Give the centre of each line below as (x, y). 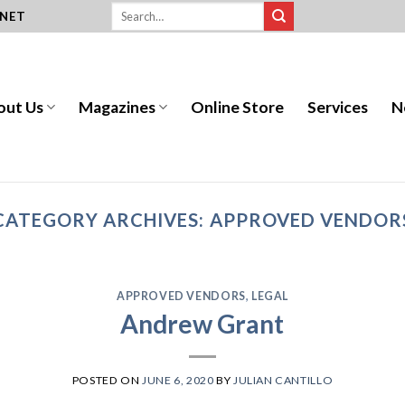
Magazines (118, 107)
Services (338, 107)
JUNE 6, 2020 (178, 380)
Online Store (238, 107)
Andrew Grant (202, 323)
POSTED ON (107, 380)
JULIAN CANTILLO (283, 380)
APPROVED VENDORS (181, 296)
